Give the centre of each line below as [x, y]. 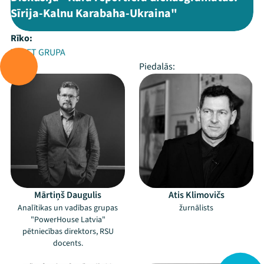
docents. [68, 243]
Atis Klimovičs [196, 195]
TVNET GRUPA [38, 52]
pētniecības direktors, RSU [68, 232]
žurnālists [196, 208]
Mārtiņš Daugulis [68, 195]
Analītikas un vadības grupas [68, 208]
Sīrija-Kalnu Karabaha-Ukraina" [94, 14]
